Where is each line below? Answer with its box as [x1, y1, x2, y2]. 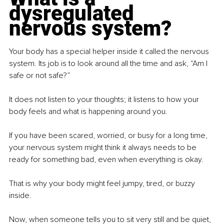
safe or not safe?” [9, 70, 70, 81]
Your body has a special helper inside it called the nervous [9, 46, 211, 57]
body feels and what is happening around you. [9, 106, 167, 117]
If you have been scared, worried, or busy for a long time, [9, 130, 209, 141]
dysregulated [9, 1, 139, 26]
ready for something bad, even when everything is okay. [9, 154, 203, 165]
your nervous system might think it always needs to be [9, 142, 198, 153]
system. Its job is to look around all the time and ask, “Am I [9, 58, 209, 69]
